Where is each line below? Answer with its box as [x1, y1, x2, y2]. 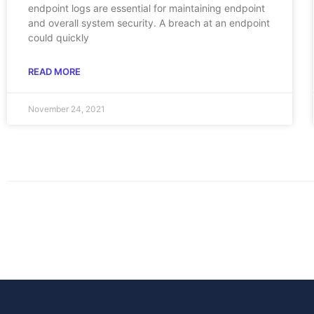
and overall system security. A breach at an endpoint [28, 16, 270, 29]
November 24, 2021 [28, 103, 105, 114]
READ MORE [28, 65, 81, 77]
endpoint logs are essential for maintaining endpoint [28, 1, 265, 14]
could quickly [28, 31, 89, 43]
